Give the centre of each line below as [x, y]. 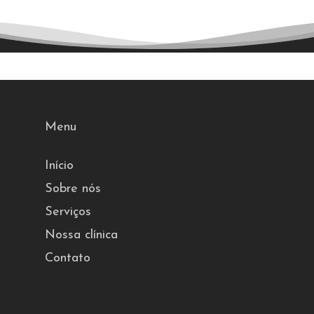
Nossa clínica [81, 235]
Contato [68, 258]
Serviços [68, 212]
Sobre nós [73, 189]
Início [59, 166]
